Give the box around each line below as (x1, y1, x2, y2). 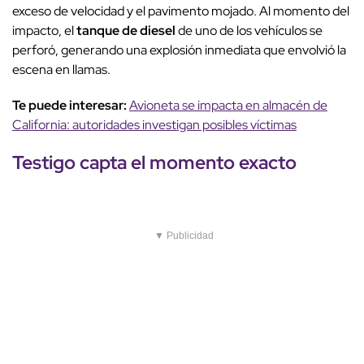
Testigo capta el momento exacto (12, 149, 297, 175)
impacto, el (12, 22, 74, 40)
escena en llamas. (12, 61, 110, 79)
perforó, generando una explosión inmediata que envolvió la (12, 41, 346, 59)
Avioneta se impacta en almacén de (129, 97, 327, 115)
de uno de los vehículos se (178, 22, 323, 40)
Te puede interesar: (12, 97, 129, 115)
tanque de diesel (74, 22, 178, 40)
